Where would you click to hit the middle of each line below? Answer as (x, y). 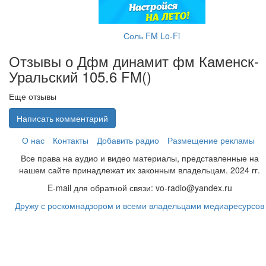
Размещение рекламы (211, 140)
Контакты (71, 140)
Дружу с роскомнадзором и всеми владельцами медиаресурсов (140, 205)
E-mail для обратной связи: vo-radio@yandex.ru (140, 188)
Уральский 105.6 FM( (78, 76)
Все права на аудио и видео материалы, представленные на (140, 158)
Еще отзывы (33, 96)
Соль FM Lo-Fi (152, 36)
